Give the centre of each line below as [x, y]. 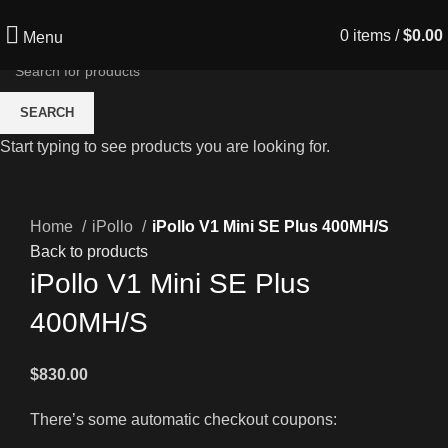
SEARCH [47, 112]
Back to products [89, 251]
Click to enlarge [85, 199]
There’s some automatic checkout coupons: [183, 419]
